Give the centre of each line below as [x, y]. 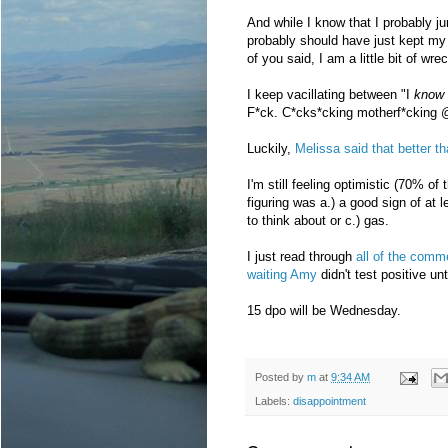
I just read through [301, 257]
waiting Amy [282, 275]
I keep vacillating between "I [330, 95]
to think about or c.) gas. [318, 221]
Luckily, [271, 149]
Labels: [274, 401]
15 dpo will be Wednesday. [324, 311]
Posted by [281, 377]
